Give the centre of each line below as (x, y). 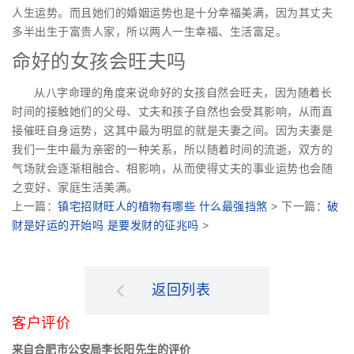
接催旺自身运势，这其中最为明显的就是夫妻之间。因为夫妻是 (172, 131)
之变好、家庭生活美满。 (75, 188)
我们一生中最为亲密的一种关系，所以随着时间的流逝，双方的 (172, 150)
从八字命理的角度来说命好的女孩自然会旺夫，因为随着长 (183, 93)
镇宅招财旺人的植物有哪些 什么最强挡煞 (163, 207)
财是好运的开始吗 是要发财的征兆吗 (105, 226)
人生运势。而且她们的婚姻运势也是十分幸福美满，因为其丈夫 (172, 13)
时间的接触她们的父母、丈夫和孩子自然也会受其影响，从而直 (172, 112)
